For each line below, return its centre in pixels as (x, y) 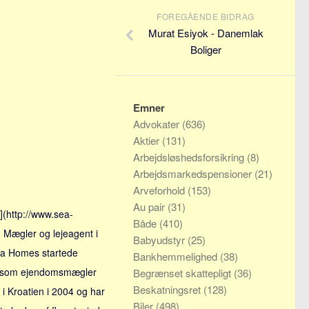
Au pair (150, 207)
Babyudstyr (160, 240)
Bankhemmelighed (177, 256)
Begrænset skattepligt (183, 273)
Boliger (206, 49)
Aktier (148, 140)
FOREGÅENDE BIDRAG (206, 16)
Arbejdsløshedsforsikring (190, 157)
